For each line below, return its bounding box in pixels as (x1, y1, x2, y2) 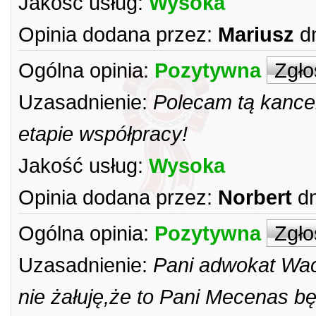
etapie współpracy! (18, 122, 188, 145)
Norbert (218, 186, 292, 209)
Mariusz (218, 23, 294, 46)
